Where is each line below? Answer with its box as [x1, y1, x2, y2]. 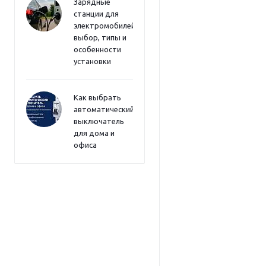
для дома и [74, 129, 115, 137]
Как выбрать [74, 93, 121, 102]
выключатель [74, 117, 124, 125]
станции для [74, 9, 119, 18]
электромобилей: [74, 21, 137, 30]
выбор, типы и [74, 33, 126, 42]
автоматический [74, 105, 134, 113]
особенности [74, 45, 121, 53]
